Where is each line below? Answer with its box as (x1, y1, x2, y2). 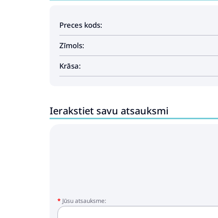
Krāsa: (59, 61, 81, 71)
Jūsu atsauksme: (62, 197, 106, 205)
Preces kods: (59, 20, 102, 30)
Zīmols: (59, 40, 84, 50)
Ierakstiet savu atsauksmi (50, 104, 168, 117)
